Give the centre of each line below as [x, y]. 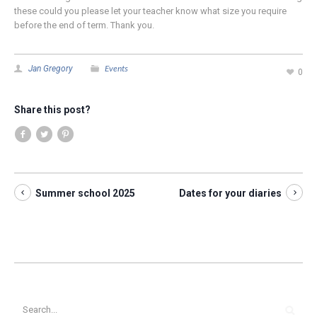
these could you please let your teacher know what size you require [150, 11]
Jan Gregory [51, 69]
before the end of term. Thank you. [84, 25]
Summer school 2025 [85, 193]
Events [116, 68]
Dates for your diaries [230, 193]
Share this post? [52, 110]
